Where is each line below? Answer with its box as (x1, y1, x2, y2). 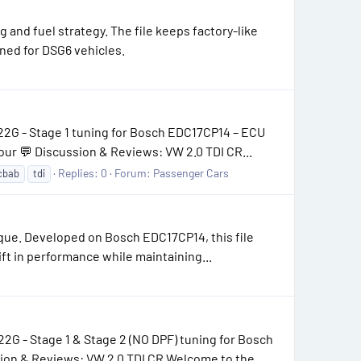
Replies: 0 (58, 166, 107, 180)
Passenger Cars (153, 166, 229, 180)
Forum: (114, 166, 153, 180)
